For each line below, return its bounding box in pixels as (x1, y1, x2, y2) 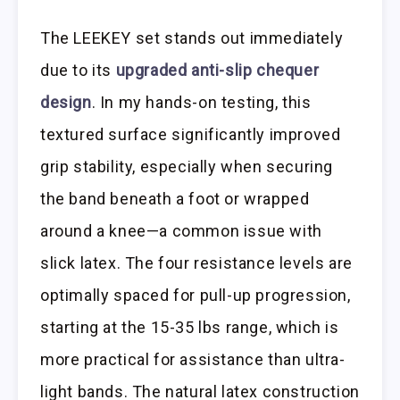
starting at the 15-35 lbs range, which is (40, 317, 339, 337)
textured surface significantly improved (40, 124, 341, 144)
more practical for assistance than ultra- (40, 349, 346, 369)
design (40, 92, 92, 112)
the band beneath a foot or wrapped (40, 188, 310, 208)
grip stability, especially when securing (40, 156, 334, 176)
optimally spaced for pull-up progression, (40, 285, 351, 304)
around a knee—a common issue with (40, 221, 322, 240)
